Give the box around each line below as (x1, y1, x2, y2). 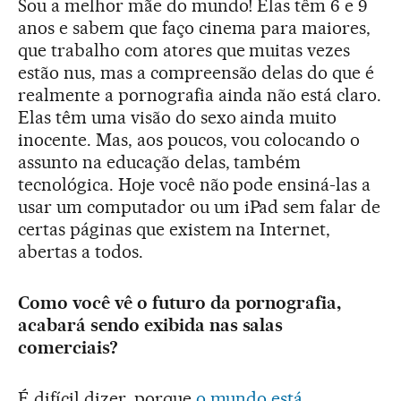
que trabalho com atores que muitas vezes (18, 39, 351, 62)
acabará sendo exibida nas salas (18, 314, 284, 337)
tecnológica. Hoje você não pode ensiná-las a (18, 174, 371, 196)
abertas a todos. (18, 241, 143, 263)
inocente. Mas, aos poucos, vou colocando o (18, 129, 361, 151)
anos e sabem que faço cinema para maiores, (18, 17, 371, 39)
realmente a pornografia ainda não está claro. (18, 84, 382, 107)
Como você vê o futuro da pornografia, (18, 292, 342, 314)
